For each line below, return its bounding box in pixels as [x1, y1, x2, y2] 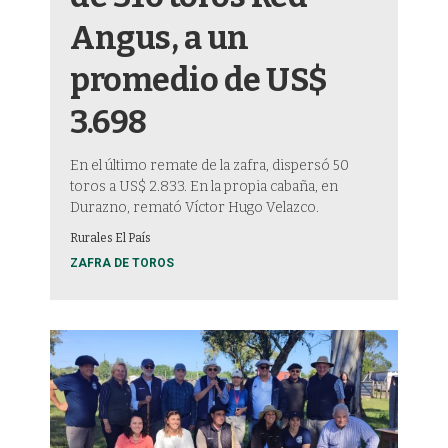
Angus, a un [70, 19, 249, 58]
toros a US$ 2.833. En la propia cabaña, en [70, 178, 338, 196]
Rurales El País [70, 231, 151, 246]
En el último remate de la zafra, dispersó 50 [70, 157, 349, 175]
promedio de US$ [70, 61, 328, 100]
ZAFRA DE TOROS [70, 256, 174, 271]
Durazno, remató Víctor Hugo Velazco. [70, 199, 319, 217]
